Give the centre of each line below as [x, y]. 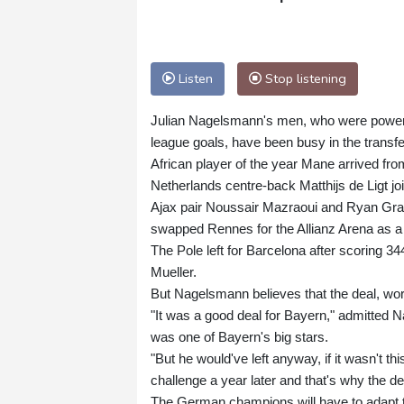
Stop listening [304, 79]
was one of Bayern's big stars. [239, 337]
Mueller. [174, 272]
